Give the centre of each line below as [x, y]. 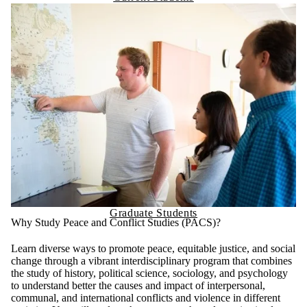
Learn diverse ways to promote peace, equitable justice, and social [153, 248]
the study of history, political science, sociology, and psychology [149, 273]
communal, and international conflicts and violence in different [146, 297]
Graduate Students [153, 212]
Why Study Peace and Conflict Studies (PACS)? [116, 222]
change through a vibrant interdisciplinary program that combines [151, 260]
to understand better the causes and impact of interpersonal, [138, 285]
